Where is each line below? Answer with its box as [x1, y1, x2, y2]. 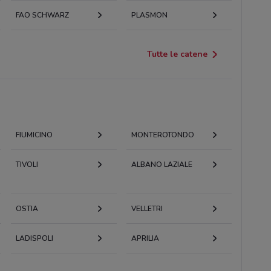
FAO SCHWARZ [15, 10, 69, 20]
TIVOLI [15, 159, 38, 169]
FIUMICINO [15, 129, 53, 140]
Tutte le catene [147, 48, 208, 60]
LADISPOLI [15, 233, 53, 243]
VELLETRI [131, 203, 163, 214]
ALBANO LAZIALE [131, 159, 192, 169]
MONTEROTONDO [131, 129, 194, 140]
